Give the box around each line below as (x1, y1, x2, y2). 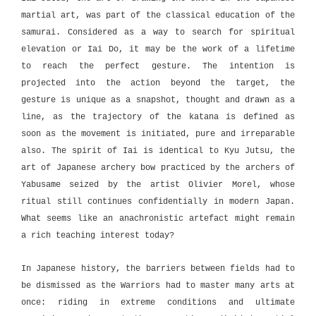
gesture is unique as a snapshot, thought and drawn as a (21, 95, 295, 106)
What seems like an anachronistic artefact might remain (21, 214, 295, 224)
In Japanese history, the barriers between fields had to (21, 263, 295, 274)
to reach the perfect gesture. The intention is (21, 61, 295, 72)
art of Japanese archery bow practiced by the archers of (21, 163, 295, 174)
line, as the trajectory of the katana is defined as (21, 112, 295, 123)
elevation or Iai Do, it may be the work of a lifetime (21, 44, 295, 55)
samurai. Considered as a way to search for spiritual (21, 28, 295, 38)
